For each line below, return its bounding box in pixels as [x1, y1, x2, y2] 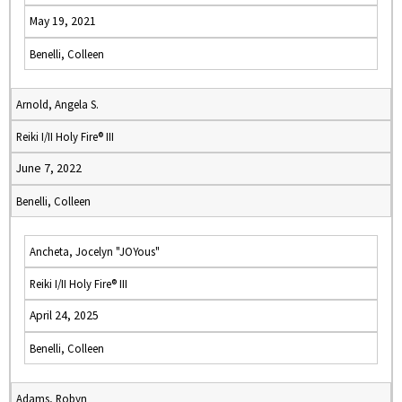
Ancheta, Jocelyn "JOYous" [30, 244, 160, 258]
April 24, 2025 [30, 308, 99, 323]
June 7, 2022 [16, 161, 82, 176]
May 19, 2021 [30, 13, 96, 29]
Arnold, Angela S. [16, 97, 99, 111]
